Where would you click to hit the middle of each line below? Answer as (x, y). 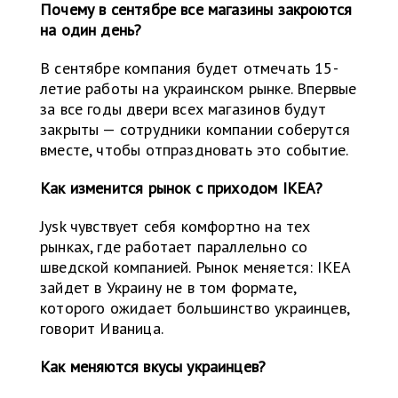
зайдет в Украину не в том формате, (168, 288)
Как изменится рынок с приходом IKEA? (182, 188)
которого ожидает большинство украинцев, (195, 308)
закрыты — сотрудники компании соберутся (195, 130)
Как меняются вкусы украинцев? (153, 367)
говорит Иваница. (102, 329)
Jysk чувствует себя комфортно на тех (175, 227)
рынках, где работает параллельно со (174, 247)
